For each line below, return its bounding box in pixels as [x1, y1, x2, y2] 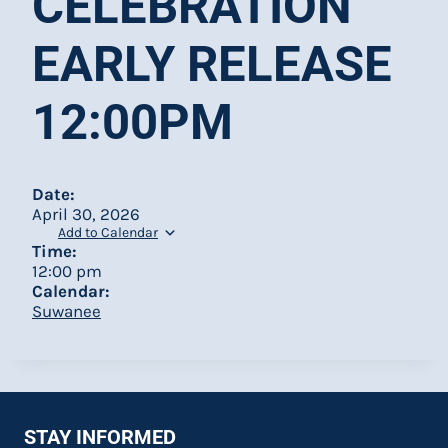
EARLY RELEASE [32, 36, 392, 93]
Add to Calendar [58, 224, 158, 241]
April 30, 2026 [32, 204, 140, 224]
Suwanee [32, 301, 101, 321]
